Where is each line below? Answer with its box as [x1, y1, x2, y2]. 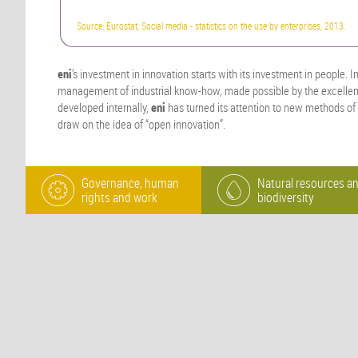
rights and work [82, 189, 157, 206]
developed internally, [58, 98, 151, 115]
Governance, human [82, 174, 179, 192]
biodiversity [257, 189, 314, 206]
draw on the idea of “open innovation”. [58, 115, 225, 132]
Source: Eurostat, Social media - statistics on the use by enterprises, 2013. [76, 19, 346, 33]
